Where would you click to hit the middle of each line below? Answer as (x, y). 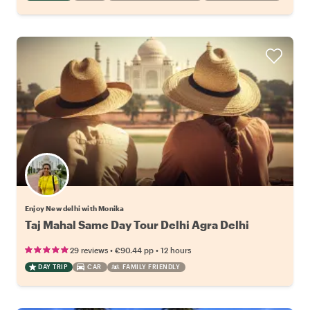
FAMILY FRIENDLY (151, 266)
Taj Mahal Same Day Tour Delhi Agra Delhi (137, 224)
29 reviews (89, 250)
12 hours (176, 250)
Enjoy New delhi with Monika (75, 208)
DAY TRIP (53, 266)
